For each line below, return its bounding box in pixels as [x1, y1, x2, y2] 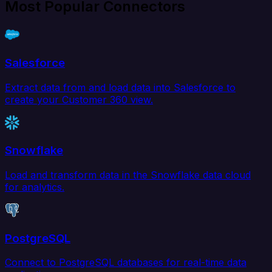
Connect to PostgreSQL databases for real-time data [5, 256, 246, 269]
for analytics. [5, 180, 64, 193]
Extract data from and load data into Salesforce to [5, 81, 236, 93]
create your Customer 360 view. [5, 93, 153, 106]
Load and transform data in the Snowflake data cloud [5, 168, 251, 181]
